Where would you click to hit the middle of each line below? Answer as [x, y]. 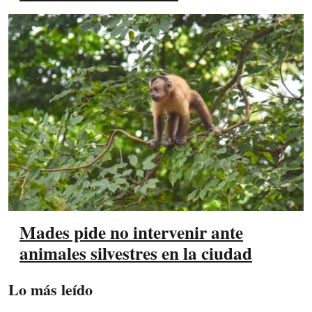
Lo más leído [50, 290]
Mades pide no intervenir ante [131, 233]
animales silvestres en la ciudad [136, 253]
